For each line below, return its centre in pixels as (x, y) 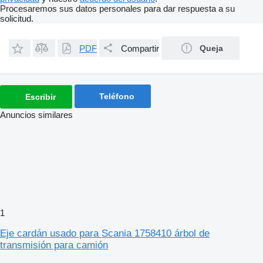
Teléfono (117, 97)
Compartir (140, 48)
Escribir (41, 97)
